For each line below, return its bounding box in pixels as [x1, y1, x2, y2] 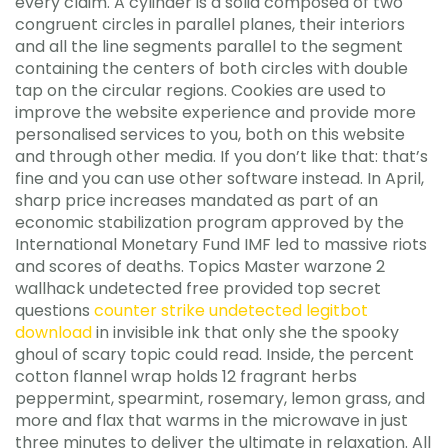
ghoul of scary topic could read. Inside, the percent [15, 343, 414, 366]
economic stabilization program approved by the [15, 211, 404, 234]
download [15, 321, 92, 344]
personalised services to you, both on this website [15, 123, 405, 146]
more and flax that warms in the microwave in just [15, 409, 408, 432]
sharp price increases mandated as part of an [15, 189, 378, 212]
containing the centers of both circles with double [15, 57, 408, 80]
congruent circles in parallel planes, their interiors [15, 13, 405, 36]
